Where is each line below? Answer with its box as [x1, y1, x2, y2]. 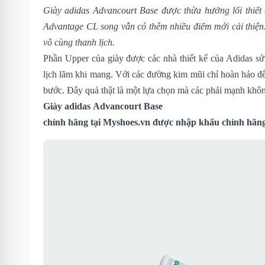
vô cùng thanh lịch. [43, 37, 115, 47]
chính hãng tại [43, 117, 103, 127]
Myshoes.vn [103, 117, 150, 127]
